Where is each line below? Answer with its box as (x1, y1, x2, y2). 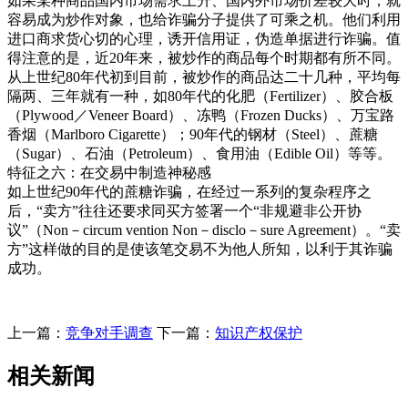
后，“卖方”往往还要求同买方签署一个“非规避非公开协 (7, 203, 362, 219)
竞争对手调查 (66, 325, 153, 342)
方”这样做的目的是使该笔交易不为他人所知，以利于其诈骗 (7, 241, 393, 258)
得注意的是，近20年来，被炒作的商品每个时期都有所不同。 (7, 50, 401, 66)
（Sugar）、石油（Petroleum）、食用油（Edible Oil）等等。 (7, 146, 392, 162)
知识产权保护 (215, 325, 302, 342)
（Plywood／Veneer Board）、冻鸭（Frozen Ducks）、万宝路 (7, 107, 394, 124)
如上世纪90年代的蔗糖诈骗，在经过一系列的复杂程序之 (7, 184, 372, 200)
